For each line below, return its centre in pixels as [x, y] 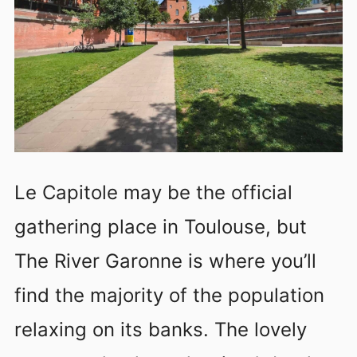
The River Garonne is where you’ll [165, 261]
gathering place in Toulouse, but [161, 226]
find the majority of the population [169, 295]
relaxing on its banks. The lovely [161, 329]
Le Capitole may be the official [153, 192]
